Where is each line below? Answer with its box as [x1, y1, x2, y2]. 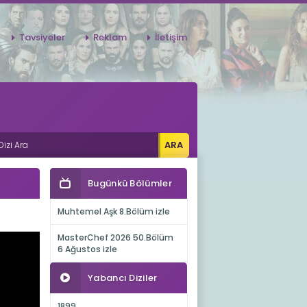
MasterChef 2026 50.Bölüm [57, 232, 173, 243]
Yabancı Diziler [88, 271, 158, 284]
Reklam [93, 30, 127, 44]
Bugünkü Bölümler [88, 177, 172, 190]
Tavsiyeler [19, 30, 65, 44]
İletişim [155, 30, 187, 44]
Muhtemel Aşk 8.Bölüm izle [57, 206, 170, 217]
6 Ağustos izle [57, 243, 117, 255]
